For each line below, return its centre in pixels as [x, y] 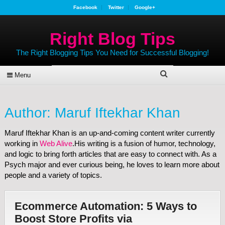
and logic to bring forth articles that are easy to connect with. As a [110, 154]
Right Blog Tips [112, 39]
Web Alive [56, 143]
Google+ [145, 7]
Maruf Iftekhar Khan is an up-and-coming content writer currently [109, 133]
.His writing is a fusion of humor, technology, [144, 143]
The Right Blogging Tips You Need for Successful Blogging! [112, 52]
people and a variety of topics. [53, 175]
